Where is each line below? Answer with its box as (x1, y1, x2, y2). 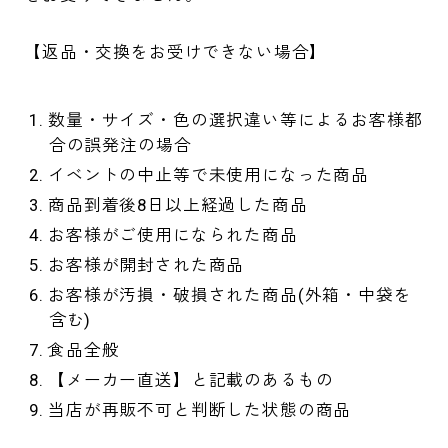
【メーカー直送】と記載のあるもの (48, 370, 334, 391)
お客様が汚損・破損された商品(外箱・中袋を (48, 285, 412, 306)
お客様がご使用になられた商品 (48, 225, 298, 246)
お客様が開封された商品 (48, 255, 245, 276)
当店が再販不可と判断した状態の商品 (48, 400, 352, 421)
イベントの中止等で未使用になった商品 (48, 165, 370, 186)
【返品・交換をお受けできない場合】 (24, 41, 328, 62)
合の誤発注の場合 (48, 135, 192, 156)
